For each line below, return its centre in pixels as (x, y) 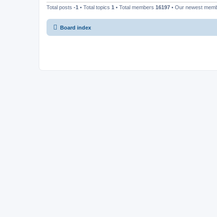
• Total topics (95, 7)
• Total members (135, 7)
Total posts (60, 7)
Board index (76, 27)
